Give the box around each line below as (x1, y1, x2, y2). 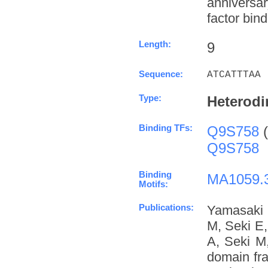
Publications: (139, 202, 194, 212)
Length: (139, 39, 171, 49)
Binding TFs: (139, 123, 193, 133)
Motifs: (139, 179, 168, 189)
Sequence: (139, 69, 183, 79)
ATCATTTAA (207, 69, 261, 80)
